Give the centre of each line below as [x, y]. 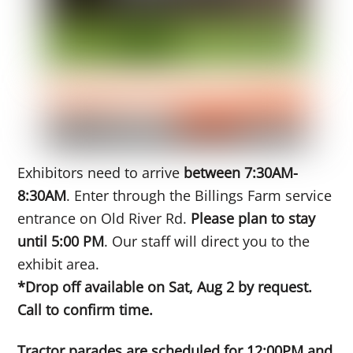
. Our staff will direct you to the [207, 241]
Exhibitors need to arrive [101, 172]
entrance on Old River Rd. [104, 218]
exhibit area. [59, 264]
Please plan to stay [253, 218]
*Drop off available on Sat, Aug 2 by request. [165, 286]
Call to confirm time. [85, 309]
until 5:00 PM [61, 241]
